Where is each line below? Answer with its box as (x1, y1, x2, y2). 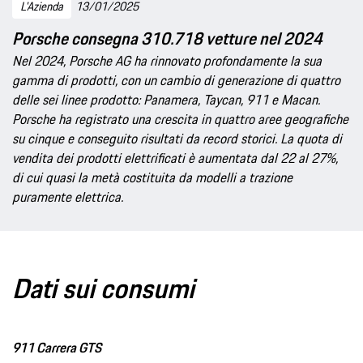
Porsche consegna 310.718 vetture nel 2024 (12, 25, 322, 51)
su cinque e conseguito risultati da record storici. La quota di (12, 128, 342, 148)
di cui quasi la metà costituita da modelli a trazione (12, 167, 293, 187)
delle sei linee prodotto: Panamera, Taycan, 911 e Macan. (12, 89, 320, 109)
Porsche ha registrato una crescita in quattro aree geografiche (12, 109, 348, 129)
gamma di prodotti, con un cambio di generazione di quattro (12, 70, 340, 90)
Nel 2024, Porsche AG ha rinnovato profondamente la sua (12, 50, 322, 70)
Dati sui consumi (12, 267, 194, 309)
